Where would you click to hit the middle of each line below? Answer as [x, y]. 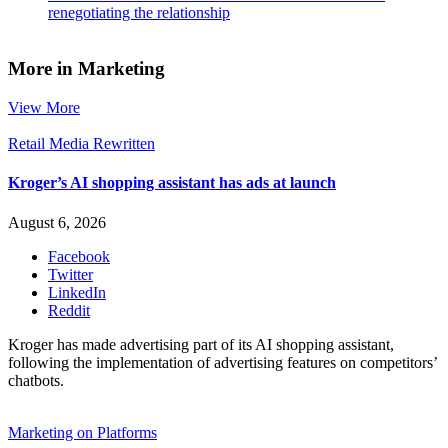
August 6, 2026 [57, 222]
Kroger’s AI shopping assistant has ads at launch [172, 183]
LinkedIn [77, 292]
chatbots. [36, 380]
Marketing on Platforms [82, 432]
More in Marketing [86, 69]
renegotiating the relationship [139, 12]
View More [44, 108]
